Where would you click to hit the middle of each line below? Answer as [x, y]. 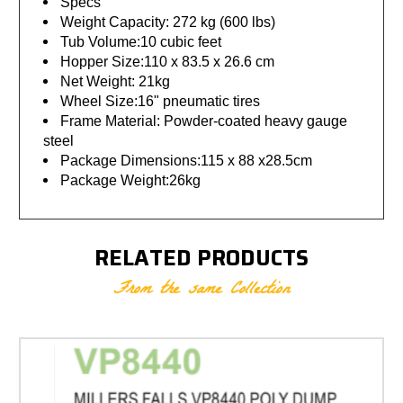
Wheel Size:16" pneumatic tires [161, 101]
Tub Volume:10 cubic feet [141, 41]
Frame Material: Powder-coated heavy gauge [204, 121]
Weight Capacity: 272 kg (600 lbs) [168, 22]
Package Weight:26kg [131, 180]
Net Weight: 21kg [116, 81]
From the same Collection [201, 290]
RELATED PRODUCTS [201, 258]
